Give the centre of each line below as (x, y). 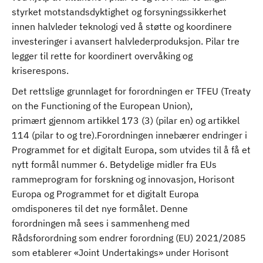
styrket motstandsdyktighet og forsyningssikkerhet (119, 12)
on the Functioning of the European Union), (102, 106)
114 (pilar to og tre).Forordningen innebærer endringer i (129, 135)
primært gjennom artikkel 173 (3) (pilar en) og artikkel (126, 120)
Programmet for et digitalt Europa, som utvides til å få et (131, 150)
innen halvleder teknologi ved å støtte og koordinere (122, 26)
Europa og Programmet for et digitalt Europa (105, 194)
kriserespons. (40, 70)
